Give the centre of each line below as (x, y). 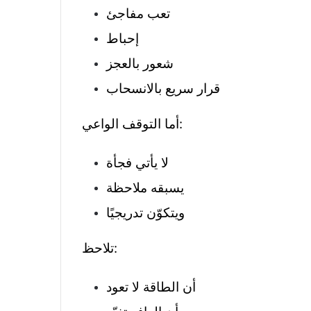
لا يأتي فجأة (137, 163)
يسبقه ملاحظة (145, 188)
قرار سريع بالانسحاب (163, 89)
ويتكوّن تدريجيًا (145, 213)
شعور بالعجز (140, 64)
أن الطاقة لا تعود (151, 287)
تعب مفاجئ (138, 14)
